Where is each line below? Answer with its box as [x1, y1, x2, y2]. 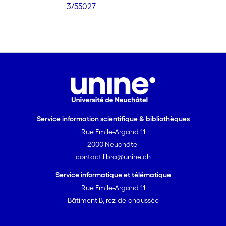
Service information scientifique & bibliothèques [36, 115, 190, 123]
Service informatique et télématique [55, 171, 171, 179]
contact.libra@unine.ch [75, 153, 151, 161]
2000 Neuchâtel [87, 140, 139, 148]
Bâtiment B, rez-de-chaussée [67, 196, 159, 204]
